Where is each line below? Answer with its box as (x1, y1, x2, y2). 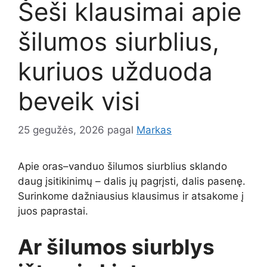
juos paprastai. (18, 205, 88, 218)
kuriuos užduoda (18, 55, 213, 86)
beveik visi (18, 85, 140, 116)
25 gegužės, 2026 (18, 124, 104, 136)
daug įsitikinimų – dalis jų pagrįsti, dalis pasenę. (18, 175, 246, 188)
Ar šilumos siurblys (18, 234, 215, 259)
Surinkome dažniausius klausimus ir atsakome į (18, 190, 244, 203)
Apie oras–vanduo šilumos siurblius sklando (18, 160, 227, 173)
